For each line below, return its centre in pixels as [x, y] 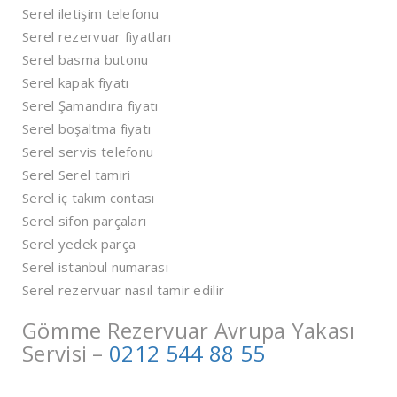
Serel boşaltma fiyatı [87, 129]
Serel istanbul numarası [95, 267]
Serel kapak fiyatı [76, 83]
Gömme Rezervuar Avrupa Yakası [189, 331]
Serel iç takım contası [89, 198]
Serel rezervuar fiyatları [97, 37]
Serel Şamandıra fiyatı [90, 106]
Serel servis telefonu [88, 152]
